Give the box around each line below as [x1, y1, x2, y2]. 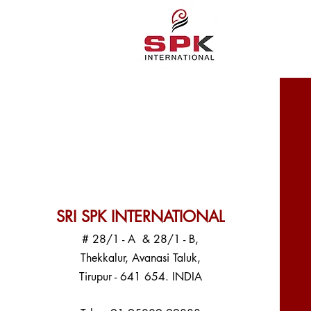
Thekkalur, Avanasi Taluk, [80, 251, 201, 265]
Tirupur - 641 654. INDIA [78, 269, 202, 284]
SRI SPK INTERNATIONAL [56, 207, 225, 226]
